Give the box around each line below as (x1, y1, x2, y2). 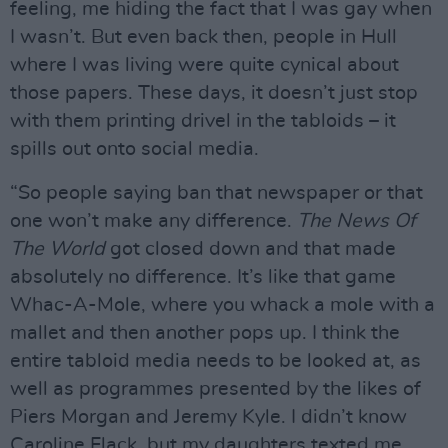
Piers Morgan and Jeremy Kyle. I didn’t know (10, 407, 407, 427)
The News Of (297, 211, 416, 231)
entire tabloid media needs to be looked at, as (10, 351, 421, 371)
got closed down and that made (105, 239, 396, 259)
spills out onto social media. (10, 139, 259, 159)
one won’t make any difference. (10, 211, 297, 231)
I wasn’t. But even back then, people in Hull (10, 27, 397, 47)
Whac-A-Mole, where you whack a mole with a (10, 295, 435, 315)
